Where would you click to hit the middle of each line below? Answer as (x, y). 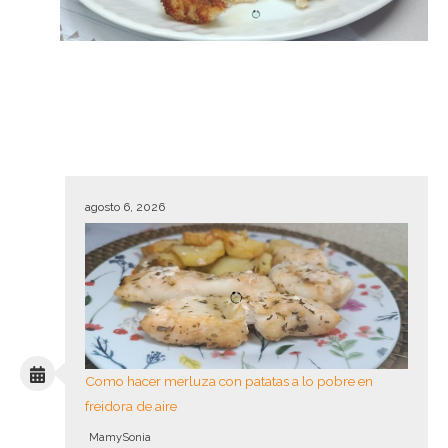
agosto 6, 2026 (125, 207)
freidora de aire (131, 405)
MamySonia (120, 437)
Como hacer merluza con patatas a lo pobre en (229, 380)
